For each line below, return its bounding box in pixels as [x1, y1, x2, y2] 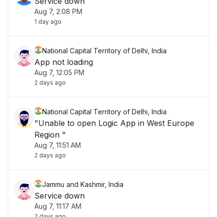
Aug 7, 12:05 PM [34, 68, 84, 77]
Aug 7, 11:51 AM [34, 141, 81, 149]
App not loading [34, 57, 93, 67]
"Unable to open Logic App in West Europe [34, 118, 194, 128]
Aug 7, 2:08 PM [34, 7, 82, 15]
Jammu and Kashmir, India [42, 180, 124, 188]
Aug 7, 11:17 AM [34, 202, 81, 210]
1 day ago [34, 18, 62, 25]
